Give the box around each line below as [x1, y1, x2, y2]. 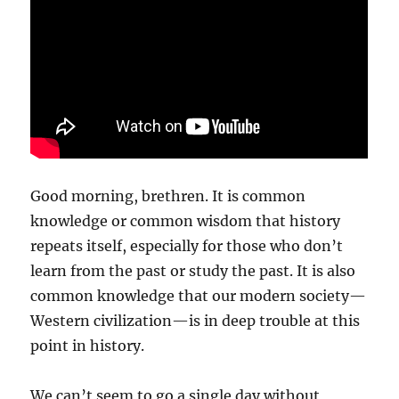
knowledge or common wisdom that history [30, 212, 341, 230]
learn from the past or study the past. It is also [30, 262, 356, 280]
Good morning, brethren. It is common [30, 187, 306, 205]
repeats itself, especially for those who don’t [30, 237, 344, 255]
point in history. [30, 337, 145, 354]
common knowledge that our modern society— [30, 287, 367, 305]
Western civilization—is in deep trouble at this [30, 312, 361, 330]
